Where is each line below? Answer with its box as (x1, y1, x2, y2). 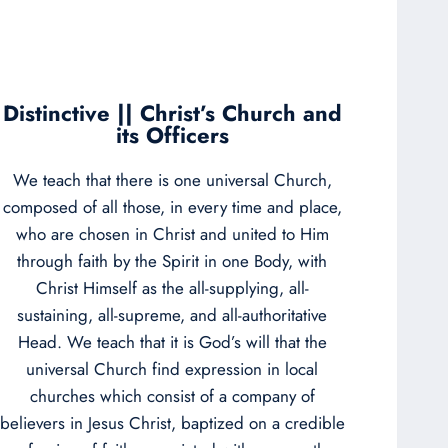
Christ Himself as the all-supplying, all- (35, 275, 309, 300)
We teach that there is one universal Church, (12, 167, 332, 192)
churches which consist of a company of (29, 383, 315, 408)
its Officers (115, 118, 229, 151)
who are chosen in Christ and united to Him (15, 221, 329, 246)
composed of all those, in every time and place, (2, 194, 342, 219)
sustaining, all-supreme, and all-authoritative (17, 302, 327, 327)
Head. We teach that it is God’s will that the (17, 329, 327, 354)
